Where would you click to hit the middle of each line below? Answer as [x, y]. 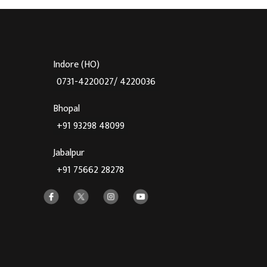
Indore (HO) [76, 64]
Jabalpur [69, 153]
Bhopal [66, 108]
